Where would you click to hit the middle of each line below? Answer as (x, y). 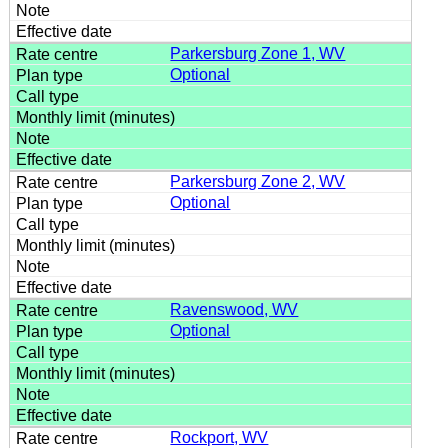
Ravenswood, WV (234, 309)
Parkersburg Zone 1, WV (258, 53)
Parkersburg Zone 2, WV (258, 181)
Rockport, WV (219, 437)
